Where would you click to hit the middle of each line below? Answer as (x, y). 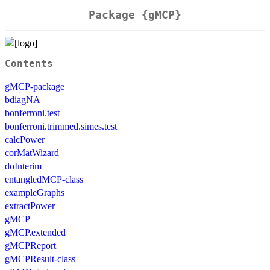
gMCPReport (30, 245)
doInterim (23, 166)
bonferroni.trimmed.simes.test (61, 126)
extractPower (30, 206)
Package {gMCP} (135, 15)
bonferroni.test (32, 113)
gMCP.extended (35, 232)
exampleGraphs (35, 192)
